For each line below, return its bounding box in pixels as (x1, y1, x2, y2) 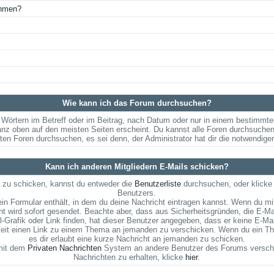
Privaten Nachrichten (27, 243, 102, 253)
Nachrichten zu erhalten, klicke (73, 253, 185, 262)
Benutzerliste (134, 179, 181, 188)
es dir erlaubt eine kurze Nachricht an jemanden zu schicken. (28, 234, 245, 243)
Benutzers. (117, 188, 156, 198)
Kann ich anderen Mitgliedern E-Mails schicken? (45, 162, 229, 171)
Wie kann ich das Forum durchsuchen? (62, 98, 212, 108)
